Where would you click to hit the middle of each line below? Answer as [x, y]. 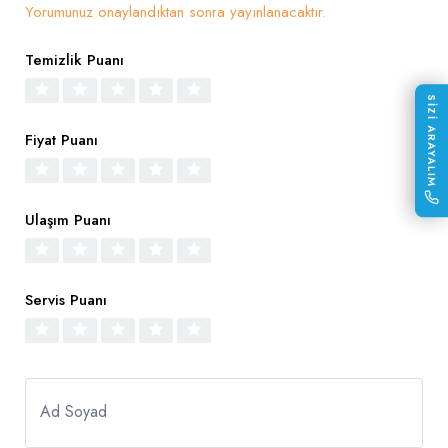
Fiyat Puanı [61, 140]
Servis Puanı [66, 300]
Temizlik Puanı [74, 60]
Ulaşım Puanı [68, 220]
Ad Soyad [73, 412]
